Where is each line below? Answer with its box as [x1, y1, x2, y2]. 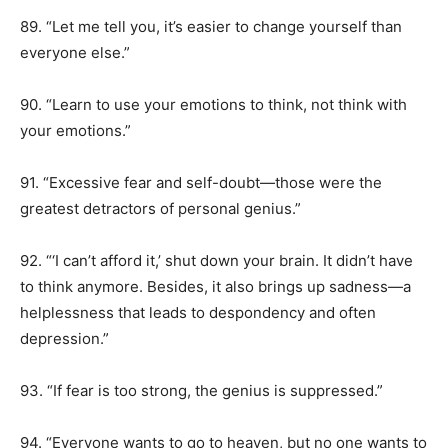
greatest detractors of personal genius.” [20, 199, 301, 218]
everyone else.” [20, 43, 130, 62]
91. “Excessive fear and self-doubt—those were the [20, 173, 382, 192]
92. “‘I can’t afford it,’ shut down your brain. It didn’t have [20, 251, 413, 270]
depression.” [20, 329, 109, 348]
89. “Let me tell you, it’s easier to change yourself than [20, 17, 402, 36]
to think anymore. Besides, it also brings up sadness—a [20, 277, 411, 296]
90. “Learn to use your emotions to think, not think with [20, 95, 407, 114]
